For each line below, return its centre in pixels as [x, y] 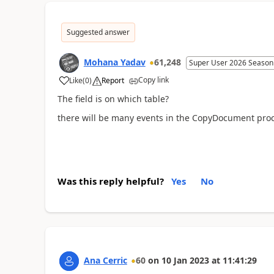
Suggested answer [98, 32]
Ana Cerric [105, 260]
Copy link [153, 80]
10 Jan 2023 [185, 260]
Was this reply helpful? [110, 181]
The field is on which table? [113, 99]
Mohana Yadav [114, 62]
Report [113, 80]
